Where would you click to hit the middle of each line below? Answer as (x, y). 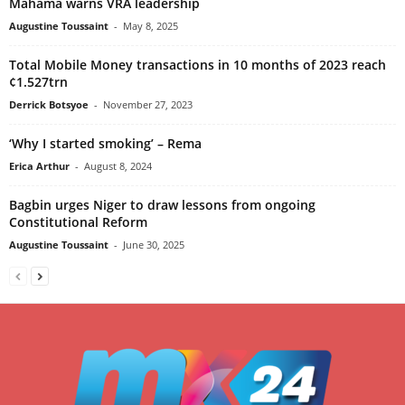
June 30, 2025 (154, 244)
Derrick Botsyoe (49, 104)
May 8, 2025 (151, 25)
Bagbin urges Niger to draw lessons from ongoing (162, 204)
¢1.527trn (38, 81)
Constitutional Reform (78, 221)
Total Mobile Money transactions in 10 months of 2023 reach (198, 64)
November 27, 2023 (148, 104)
